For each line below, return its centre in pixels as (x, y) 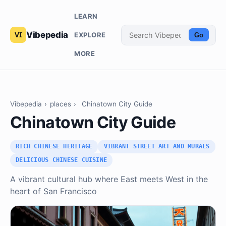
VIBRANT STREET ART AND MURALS (157, 147)
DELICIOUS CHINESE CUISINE (62, 160)
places (60, 104)
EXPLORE (90, 35)
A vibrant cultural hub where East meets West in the (109, 179)
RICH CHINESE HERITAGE (54, 147)
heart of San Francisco (53, 191)
